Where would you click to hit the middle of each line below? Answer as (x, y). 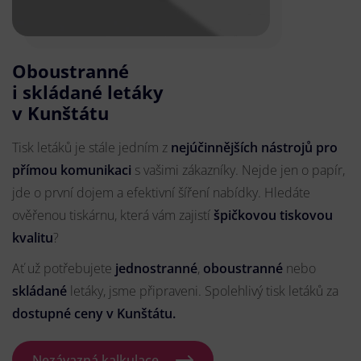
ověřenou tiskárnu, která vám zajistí (113, 215)
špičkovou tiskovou (273, 215)
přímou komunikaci (72, 170)
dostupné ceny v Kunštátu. (94, 313)
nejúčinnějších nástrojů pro (254, 147)
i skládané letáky (88, 92)
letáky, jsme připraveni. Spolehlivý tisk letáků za (204, 291)
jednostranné (156, 268)
